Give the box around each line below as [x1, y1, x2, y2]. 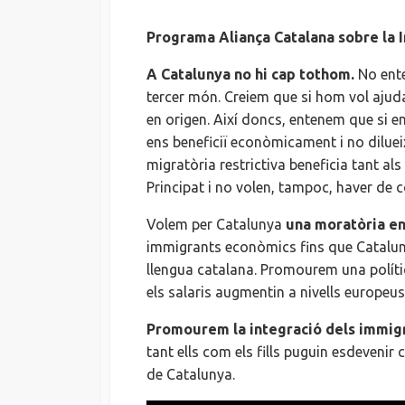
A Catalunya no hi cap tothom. [146, 66, 354, 83]
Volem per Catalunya [146, 216, 286, 233]
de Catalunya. [146, 366, 235, 383]
